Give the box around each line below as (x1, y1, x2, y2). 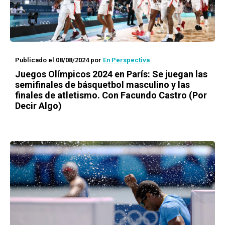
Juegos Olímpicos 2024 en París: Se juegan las (15, 69, 207, 79)
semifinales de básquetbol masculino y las (15, 79, 190, 90)
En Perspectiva (103, 56, 150, 64)
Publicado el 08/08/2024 (15, 56, 89, 64)
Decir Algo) (15, 100, 62, 111)
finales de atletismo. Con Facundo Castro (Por (15, 90, 207, 100)
